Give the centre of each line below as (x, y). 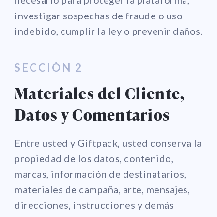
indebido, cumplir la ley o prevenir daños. (108, 31)
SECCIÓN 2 (49, 67)
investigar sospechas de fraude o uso (99, 15)
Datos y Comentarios (93, 114)
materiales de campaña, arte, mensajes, (102, 189)
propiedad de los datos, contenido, (94, 158)
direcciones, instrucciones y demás (94, 205)
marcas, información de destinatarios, (101, 174)
